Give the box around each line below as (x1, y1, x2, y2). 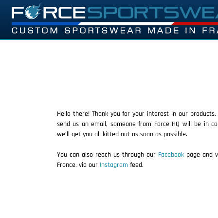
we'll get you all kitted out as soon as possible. (57, 129, 187, 139)
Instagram (100, 160, 128, 169)
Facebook (158, 150, 184, 159)
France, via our (57, 160, 100, 169)
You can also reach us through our (57, 150, 158, 159)
